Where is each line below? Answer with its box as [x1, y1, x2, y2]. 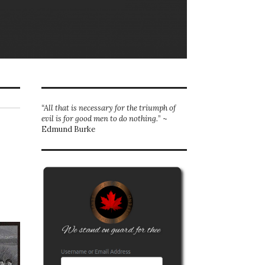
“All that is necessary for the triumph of [41, 103, 176, 114]
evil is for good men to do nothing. [41, 114, 158, 124]
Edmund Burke [41, 124, 95, 135]
